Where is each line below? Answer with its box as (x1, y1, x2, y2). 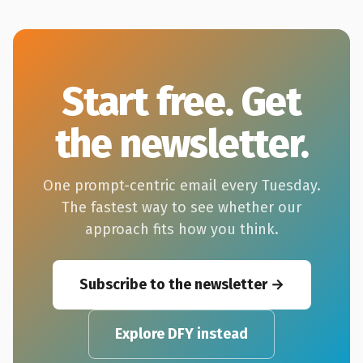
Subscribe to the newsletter (79, 275, 267, 293)
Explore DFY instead (115, 325, 248, 343)
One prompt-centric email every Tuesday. (42, 177, 321, 194)
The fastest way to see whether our (62, 199, 301, 216)
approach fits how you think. (84, 220, 279, 238)
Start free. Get (62, 79, 301, 126)
